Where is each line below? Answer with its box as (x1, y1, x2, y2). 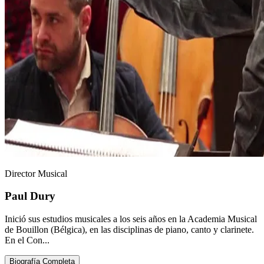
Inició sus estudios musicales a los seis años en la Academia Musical (5, 213, 257, 224)
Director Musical (5, 168, 67, 179)
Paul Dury (5, 190, 55, 203)
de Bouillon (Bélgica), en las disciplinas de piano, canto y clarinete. (5, 224, 254, 235)
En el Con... (5, 235, 49, 245)
